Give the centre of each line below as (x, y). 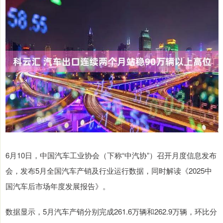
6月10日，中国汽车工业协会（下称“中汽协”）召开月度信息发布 (111, 155)
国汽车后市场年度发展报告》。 (58, 186)
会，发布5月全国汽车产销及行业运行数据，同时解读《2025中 (109, 171)
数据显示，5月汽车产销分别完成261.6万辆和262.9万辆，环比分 (111, 212)
